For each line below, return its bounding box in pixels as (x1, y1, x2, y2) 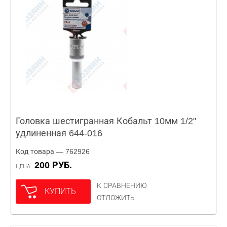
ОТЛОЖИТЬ (97, 194, 135, 202)
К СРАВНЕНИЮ (97, 181, 147, 190)
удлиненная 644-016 (16, 128, 102, 138)
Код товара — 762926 (16, 147, 90, 156)
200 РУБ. (40, 160, 72, 170)
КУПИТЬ (45, 187, 76, 196)
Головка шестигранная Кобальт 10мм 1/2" (16, 116, 196, 126)
